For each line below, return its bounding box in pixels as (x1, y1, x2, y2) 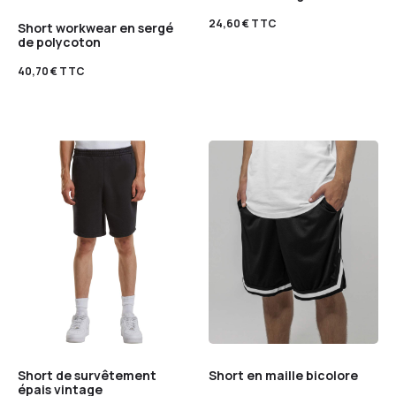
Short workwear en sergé (18, 19, 173, 36)
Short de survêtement (18, 367, 156, 385)
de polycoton (18, 33, 101, 50)
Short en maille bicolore (209, 367, 358, 385)
